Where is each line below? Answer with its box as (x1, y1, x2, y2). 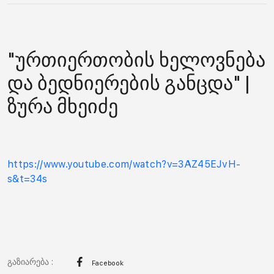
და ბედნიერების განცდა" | (7, 72, 250, 95)
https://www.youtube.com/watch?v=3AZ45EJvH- (7, 158, 241, 171)
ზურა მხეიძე (7, 95, 118, 119)
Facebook (92, 259, 124, 268)
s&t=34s (7, 173, 48, 185)
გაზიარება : (7, 257, 53, 267)
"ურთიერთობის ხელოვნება (7, 48, 265, 72)
